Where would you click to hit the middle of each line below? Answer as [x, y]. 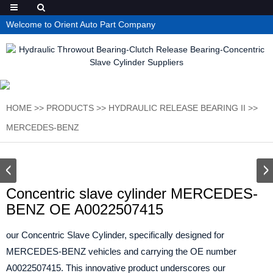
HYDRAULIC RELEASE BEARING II [177, 108]
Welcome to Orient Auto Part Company [81, 24]
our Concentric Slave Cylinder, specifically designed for [115, 235]
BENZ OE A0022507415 [85, 209]
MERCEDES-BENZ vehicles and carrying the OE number [121, 251]
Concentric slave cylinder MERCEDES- [132, 193]
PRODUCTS [70, 108]
